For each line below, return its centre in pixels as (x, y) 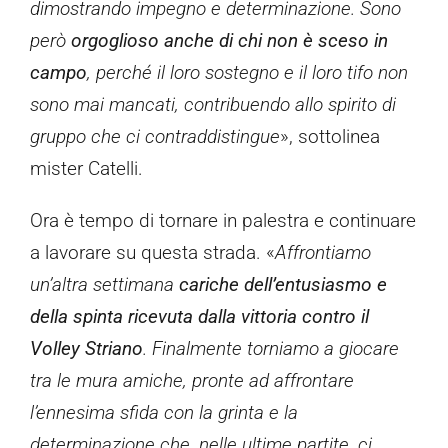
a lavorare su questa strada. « (152, 253)
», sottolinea (330, 137)
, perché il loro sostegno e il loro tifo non (247, 73)
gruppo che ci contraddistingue (155, 137)
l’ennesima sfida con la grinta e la (164, 413)
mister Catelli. (86, 169)
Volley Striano (86, 349)
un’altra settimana (104, 285)
